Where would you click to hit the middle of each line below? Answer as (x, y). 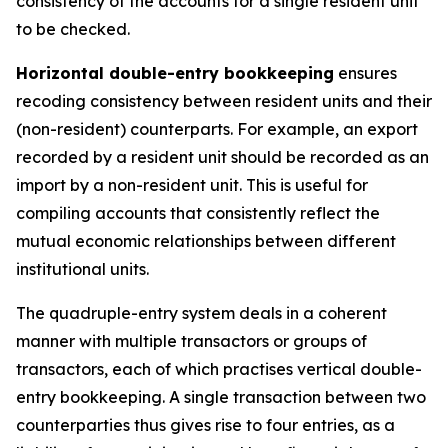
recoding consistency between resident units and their (224, 101)
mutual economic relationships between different (206, 241)
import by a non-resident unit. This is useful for (192, 185)
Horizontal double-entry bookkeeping (175, 73)
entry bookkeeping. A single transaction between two (221, 397)
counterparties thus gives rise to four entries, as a (205, 425)
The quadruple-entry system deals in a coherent (201, 313)
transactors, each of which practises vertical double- (219, 369)
